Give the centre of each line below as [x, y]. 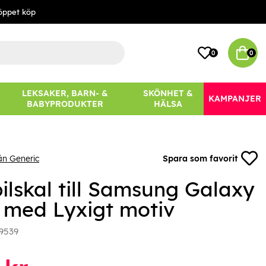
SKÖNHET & [168, 94]
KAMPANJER [235, 99]
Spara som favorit [200, 159]
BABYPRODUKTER [65, 104]
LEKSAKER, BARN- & [65, 94]
